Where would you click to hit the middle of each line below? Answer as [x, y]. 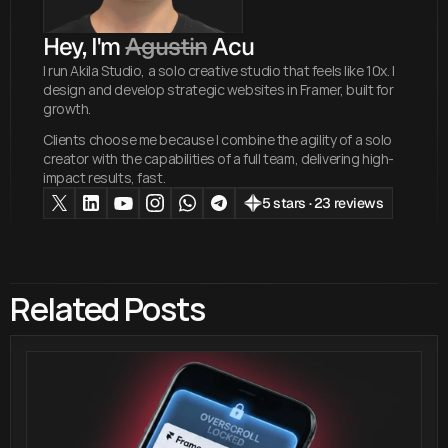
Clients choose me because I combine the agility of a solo [218, 140]
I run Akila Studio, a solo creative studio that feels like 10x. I [219, 71]
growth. [67, 109]
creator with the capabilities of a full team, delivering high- [218, 159]
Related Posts [107, 309]
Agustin [166, 47]
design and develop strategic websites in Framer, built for [218, 90]
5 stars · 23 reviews [323, 203]
